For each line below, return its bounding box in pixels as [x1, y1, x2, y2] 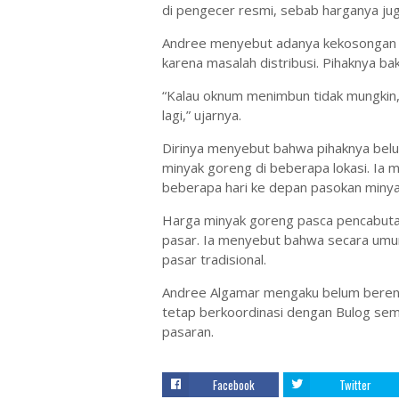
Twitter [338, 376, 371, 394]
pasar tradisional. [162, 250, 266, 268]
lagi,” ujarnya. [162, 106, 241, 124]
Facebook [213, 376, 255, 394]
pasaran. [162, 322, 214, 340]
